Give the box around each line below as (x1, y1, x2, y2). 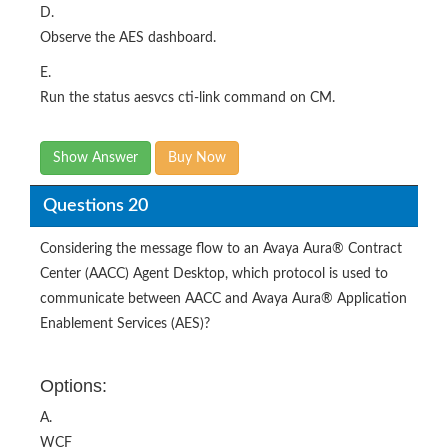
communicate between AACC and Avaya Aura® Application (40, 292, 407, 307)
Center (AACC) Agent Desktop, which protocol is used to (40, 267, 388, 282)
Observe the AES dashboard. (40, 31, 216, 46)
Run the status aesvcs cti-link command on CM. (40, 91, 335, 106)
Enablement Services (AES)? (40, 317, 210, 332)
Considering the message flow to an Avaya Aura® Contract (40, 242, 402, 257)
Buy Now (168, 151, 226, 166)
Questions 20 (42, 196, 148, 215)
